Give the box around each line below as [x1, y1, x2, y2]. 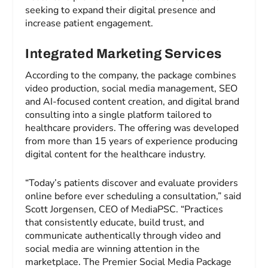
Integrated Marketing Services [25, 47, 222, 62]
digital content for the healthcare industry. [25, 148, 206, 162]
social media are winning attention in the [25, 242, 200, 255]
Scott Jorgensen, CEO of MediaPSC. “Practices [25, 202, 224, 216]
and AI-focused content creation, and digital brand [25, 95, 240, 109]
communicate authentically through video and [25, 229, 221, 242]
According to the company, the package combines [25, 69, 237, 83]
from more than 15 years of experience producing [25, 135, 238, 148]
